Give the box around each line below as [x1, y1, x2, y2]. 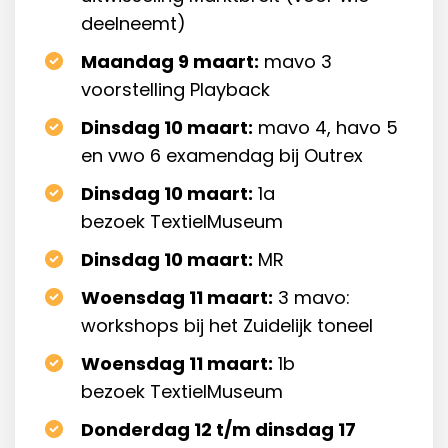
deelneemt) [81, 11, 186, 37]
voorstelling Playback [81, 77, 270, 103]
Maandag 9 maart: [80, 49, 259, 75]
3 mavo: [272, 285, 350, 311]
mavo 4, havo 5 [252, 115, 398, 141]
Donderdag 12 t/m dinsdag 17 [80, 417, 356, 443]
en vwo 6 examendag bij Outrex [81, 143, 363, 169]
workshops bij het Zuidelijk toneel [81, 313, 373, 339]
